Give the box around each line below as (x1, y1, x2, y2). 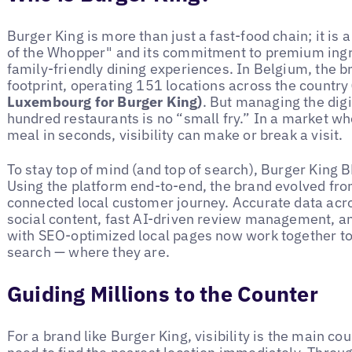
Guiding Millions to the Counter (6, 280, 318, 307)
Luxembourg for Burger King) (6, 92, 203, 111)
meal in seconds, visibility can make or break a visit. (6, 125, 343, 144)
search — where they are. (6, 243, 170, 262)
